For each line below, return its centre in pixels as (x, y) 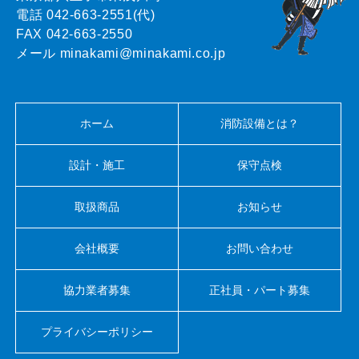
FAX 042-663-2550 (75, 34)
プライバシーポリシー (97, 331)
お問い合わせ (260, 248)
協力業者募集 (97, 290)
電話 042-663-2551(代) (93, 14)
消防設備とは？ (260, 123)
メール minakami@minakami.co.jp (121, 53)
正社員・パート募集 (260, 290)
